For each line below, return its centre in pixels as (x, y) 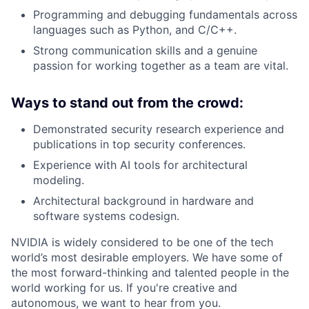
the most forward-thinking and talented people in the (150, 272)
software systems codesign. (106, 216)
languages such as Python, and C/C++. (135, 30)
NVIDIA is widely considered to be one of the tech (142, 242)
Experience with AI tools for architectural (140, 165)
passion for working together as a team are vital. (161, 66)
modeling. (59, 180)
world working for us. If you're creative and (124, 288)
